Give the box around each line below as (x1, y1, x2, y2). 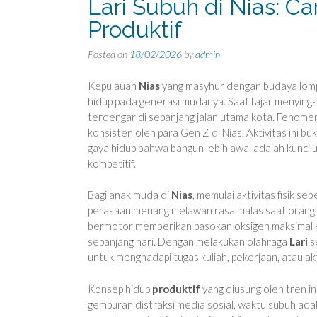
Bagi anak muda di (88, 188, 171, 201)
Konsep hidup (88, 282, 152, 295)
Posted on (88, 48, 129, 60)
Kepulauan (88, 79, 139, 92)
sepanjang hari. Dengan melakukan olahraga (88, 235, 289, 248)
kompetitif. (88, 156, 136, 170)
